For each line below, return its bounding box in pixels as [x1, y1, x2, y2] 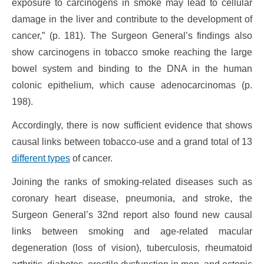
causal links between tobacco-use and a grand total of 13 [11, 137, 253, 147]
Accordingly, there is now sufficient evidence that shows [11, 120, 253, 131]
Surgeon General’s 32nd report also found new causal [11, 210, 253, 220]
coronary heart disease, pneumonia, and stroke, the [11, 193, 253, 204]
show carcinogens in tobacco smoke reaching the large [11, 47, 253, 58]
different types [11, 153, 70, 164]
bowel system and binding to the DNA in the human [11, 64, 253, 74]
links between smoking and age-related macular [11, 226, 253, 237]
